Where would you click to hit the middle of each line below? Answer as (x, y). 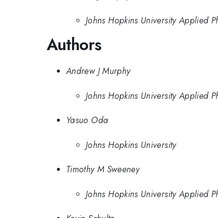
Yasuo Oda (87, 120)
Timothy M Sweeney (103, 170)
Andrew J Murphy (99, 71)
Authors (74, 44)
